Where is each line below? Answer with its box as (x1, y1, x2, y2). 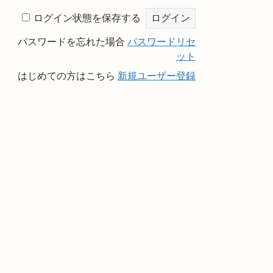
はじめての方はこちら (17, 70, 118, 81)
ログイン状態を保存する (33, 12, 141, 23)
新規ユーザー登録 (117, 70, 196, 81)
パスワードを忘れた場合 (17, 36, 127, 47)
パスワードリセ (127, 36, 196, 47)
